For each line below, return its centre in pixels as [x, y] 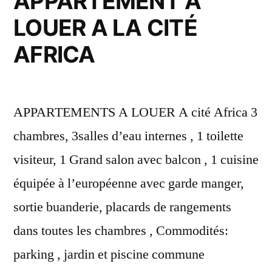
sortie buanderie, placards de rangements [122, 207]
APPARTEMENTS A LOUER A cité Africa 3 [135, 112]
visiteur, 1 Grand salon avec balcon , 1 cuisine [136, 159]
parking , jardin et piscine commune [109, 254]
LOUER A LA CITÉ [105, 27]
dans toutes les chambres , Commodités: [121, 230]
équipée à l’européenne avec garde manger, [129, 183]
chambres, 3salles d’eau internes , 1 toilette [128, 136]
